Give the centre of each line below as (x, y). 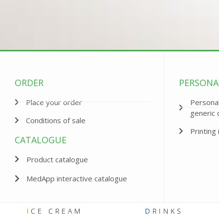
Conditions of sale (55, 120)
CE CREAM (57, 211)
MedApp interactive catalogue (77, 178)
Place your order (54, 102)
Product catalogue (57, 159)
